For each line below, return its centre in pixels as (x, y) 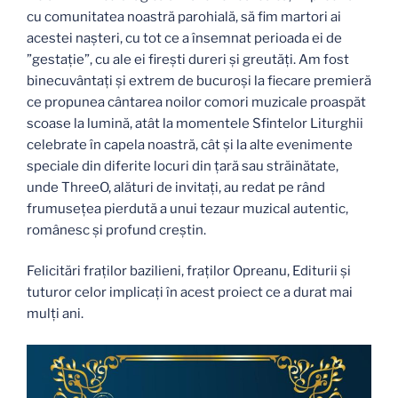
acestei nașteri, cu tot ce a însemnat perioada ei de (184, 38)
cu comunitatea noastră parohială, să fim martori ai (184, 16)
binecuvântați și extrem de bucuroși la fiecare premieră (199, 80)
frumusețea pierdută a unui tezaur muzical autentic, (187, 208)
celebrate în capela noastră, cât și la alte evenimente (190, 144)
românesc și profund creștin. (116, 230)
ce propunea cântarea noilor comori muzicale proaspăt (196, 102)
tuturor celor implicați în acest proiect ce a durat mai (190, 293)
